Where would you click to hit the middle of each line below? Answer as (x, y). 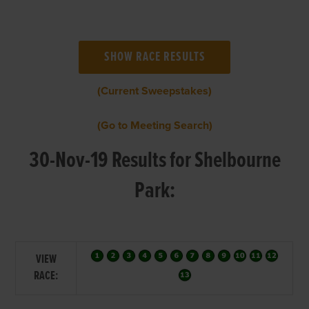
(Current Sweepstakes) (154, 91)
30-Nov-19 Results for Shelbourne (154, 161)
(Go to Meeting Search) (154, 126)
